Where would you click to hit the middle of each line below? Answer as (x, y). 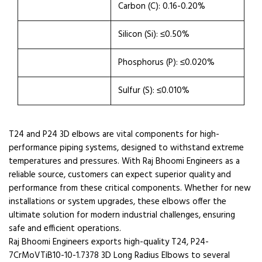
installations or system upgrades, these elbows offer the (118, 202)
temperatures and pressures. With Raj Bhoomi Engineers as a (124, 161)
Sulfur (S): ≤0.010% (154, 91)
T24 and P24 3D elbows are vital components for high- (114, 135)
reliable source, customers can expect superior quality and (120, 175)
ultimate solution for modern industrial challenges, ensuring (122, 215)
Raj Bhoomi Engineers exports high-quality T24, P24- (109, 242)
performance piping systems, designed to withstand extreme (126, 148)
